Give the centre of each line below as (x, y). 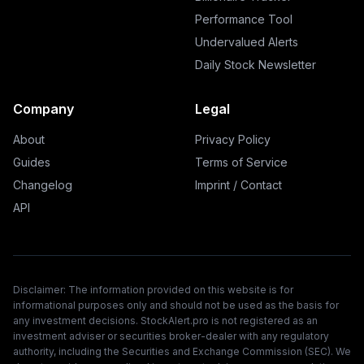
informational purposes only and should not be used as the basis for (176, 305)
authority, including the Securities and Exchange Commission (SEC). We (182, 351)
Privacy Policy (233, 139)
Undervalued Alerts (247, 42)
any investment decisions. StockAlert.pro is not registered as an (165, 321)
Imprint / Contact (238, 185)
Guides (32, 162)
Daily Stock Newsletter (256, 65)
